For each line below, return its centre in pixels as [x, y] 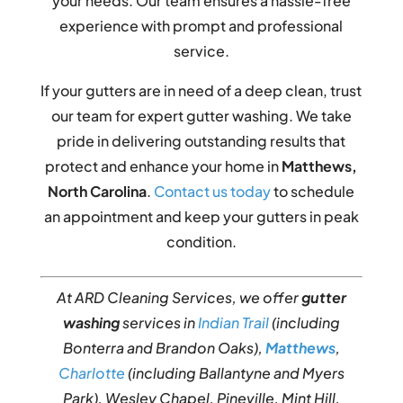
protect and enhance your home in [164, 166]
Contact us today [213, 192]
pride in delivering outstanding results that [201, 141]
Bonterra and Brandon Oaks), [164, 348]
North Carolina [98, 192]
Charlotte [91, 373]
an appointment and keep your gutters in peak [201, 217]
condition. [201, 242]
